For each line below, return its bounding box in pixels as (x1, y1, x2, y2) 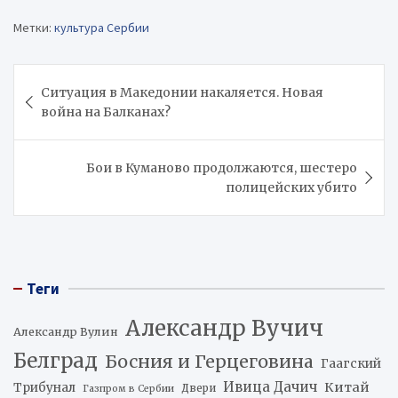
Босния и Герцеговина (105, 350, 314, 372)
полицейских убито (226, 179, 357, 195)
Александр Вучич (125, 314, 323, 342)
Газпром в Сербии (83, 382, 174, 394)
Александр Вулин (13, 324, 118, 338)
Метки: (13, 19, 52, 36)
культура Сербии (54, 19, 149, 36)
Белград (13, 347, 98, 373)
